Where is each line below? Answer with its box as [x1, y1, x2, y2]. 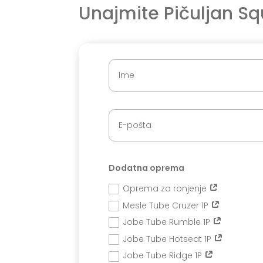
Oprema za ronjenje [123, 183, 210, 195]
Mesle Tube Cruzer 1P [123, 199, 211, 211]
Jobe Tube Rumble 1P [123, 216, 213, 228]
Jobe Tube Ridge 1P [123, 249, 205, 262]
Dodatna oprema [109, 161, 185, 174]
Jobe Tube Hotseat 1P [123, 232, 214, 245]
